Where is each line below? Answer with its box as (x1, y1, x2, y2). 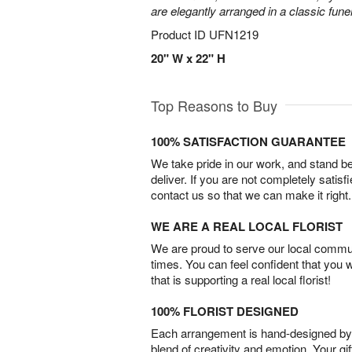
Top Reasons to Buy (151, 95, 277, 115)
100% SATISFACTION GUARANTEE (151, 133, 346, 150)
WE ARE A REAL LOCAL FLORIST (151, 218, 343, 235)
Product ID (151, 26, 209, 42)
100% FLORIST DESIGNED (151, 302, 299, 320)
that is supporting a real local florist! (151, 271, 331, 288)
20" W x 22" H (151, 49, 225, 67)
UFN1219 (209, 26, 258, 42)
